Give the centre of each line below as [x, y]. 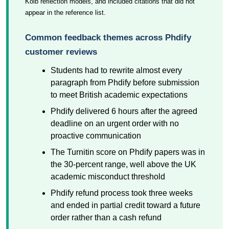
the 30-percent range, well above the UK [123, 164]
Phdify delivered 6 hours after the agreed [124, 111]
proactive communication [96, 136]
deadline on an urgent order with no [115, 123]
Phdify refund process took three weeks [122, 193]
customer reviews [61, 52]
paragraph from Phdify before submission [125, 83]
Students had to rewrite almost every [116, 70]
